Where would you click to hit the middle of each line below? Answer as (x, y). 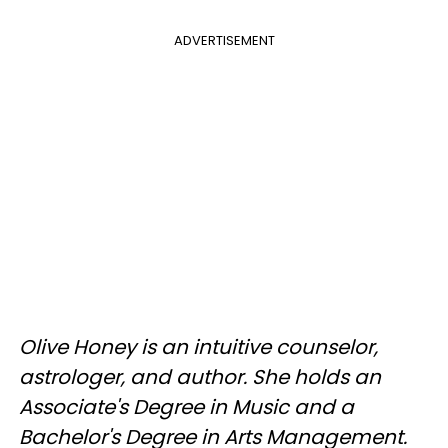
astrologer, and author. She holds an (200, 377)
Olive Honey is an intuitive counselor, (198, 347)
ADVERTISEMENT (224, 40)
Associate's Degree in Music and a (186, 407)
